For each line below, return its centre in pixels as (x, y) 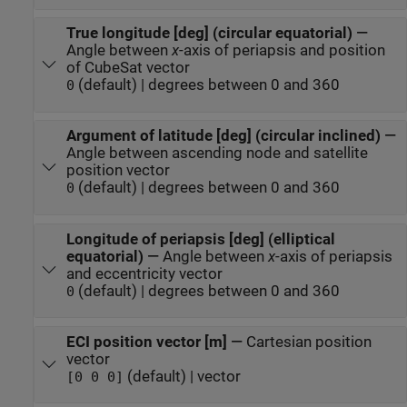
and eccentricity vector (200, 273)
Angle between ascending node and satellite (217, 154)
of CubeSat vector (168, 68)
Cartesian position (308, 342)
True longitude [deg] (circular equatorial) (209, 34)
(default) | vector (182, 376)
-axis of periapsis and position (282, 51)
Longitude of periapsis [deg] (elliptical (200, 239)
